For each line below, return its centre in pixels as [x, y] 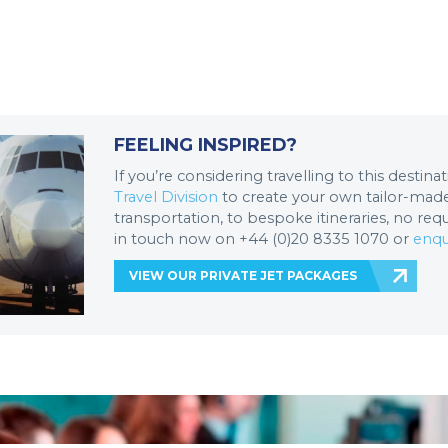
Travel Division [166, 196]
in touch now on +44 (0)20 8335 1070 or [263, 238]
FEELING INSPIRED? [205, 144]
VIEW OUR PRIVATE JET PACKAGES [243, 275]
